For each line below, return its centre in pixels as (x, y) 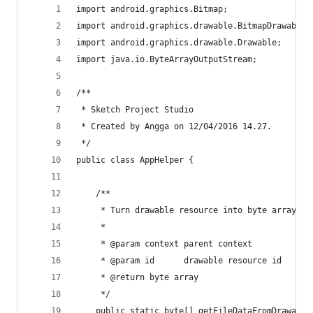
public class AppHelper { (145, 160)
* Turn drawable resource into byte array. (189, 210)
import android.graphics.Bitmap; (152, 9)
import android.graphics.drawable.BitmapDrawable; (194, 26)
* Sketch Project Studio (135, 110)
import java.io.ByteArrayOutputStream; (167, 59)
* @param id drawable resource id (179, 261)
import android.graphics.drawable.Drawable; (179, 43)
